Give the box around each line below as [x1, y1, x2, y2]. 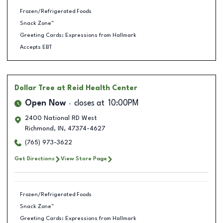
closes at [74, 100, 105, 108]
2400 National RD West [25, 115, 97, 121]
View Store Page [61, 156, 107, 162]
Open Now [25, 100, 66, 108]
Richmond [25, 125, 54, 132]
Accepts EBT [19, 44, 52, 50]
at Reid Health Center [57, 85, 137, 92]
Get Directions [14, 156, 55, 162]
